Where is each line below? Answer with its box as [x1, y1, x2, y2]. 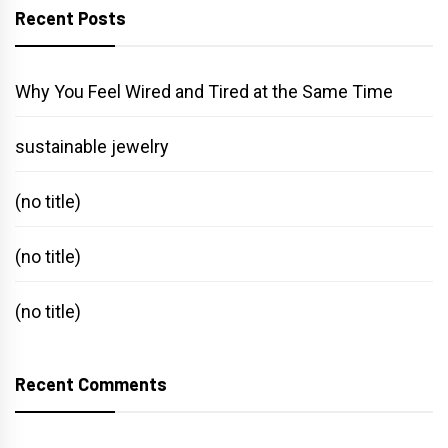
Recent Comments [15, 372, 167, 395]
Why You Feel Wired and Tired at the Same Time [15, 80, 393, 102]
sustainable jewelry [15, 135, 169, 157]
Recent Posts [15, 6, 126, 29]
